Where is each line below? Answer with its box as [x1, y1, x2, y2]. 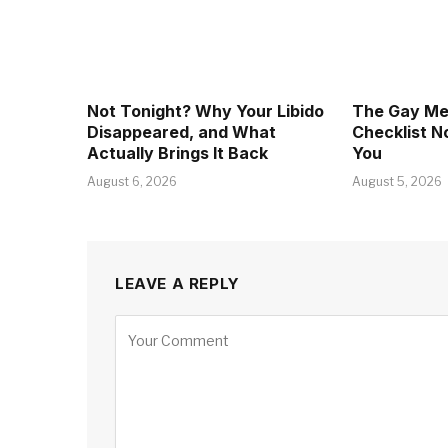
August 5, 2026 [351, 173, 442, 189]
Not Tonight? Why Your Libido [87, 100, 324, 121]
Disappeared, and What [87, 121, 276, 142]
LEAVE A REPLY [115, 273, 240, 293]
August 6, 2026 [87, 173, 177, 189]
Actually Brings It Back [87, 142, 268, 163]
